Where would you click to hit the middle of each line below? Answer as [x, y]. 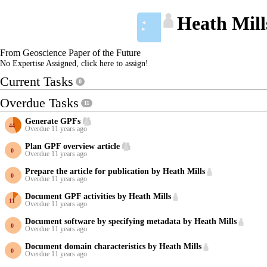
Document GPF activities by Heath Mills [98, 196]
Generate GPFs [53, 121]
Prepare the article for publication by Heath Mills [115, 171]
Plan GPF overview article [72, 146]
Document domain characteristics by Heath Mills [113, 246]
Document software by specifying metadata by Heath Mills [131, 221]
